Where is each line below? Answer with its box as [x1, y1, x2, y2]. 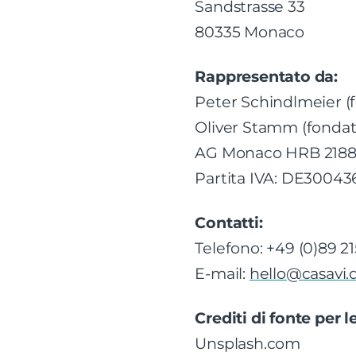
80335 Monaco [195, 22, 305, 41]
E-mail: [195, 264, 250, 283]
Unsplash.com [195, 334, 301, 353]
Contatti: [195, 213, 263, 232]
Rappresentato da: [195, 67, 339, 86]
